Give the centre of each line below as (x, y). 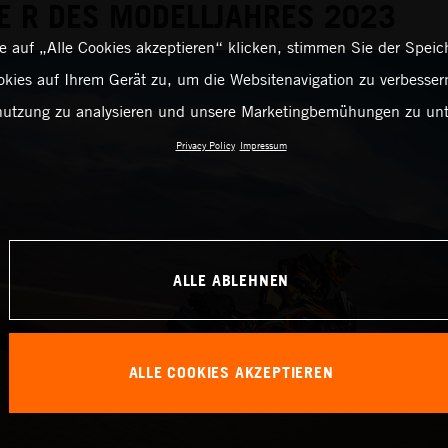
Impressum (263, 145)
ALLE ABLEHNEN (231, 279)
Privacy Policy (205, 145)
